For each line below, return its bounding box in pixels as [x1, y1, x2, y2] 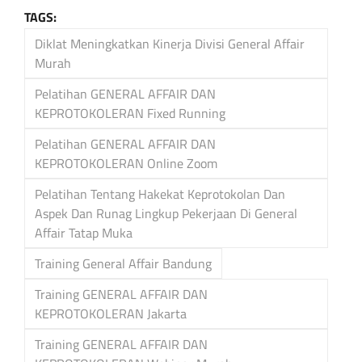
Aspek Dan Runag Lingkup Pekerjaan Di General [35, 203, 297, 223]
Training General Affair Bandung [35, 253, 212, 273]
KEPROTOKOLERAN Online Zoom [35, 153, 217, 173]
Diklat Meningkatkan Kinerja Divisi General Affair [35, 33, 305, 53]
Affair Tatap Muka [35, 222, 133, 242]
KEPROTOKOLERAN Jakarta [35, 303, 187, 323]
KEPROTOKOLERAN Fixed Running [35, 103, 225, 123]
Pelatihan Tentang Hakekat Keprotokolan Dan [35, 183, 285, 204]
